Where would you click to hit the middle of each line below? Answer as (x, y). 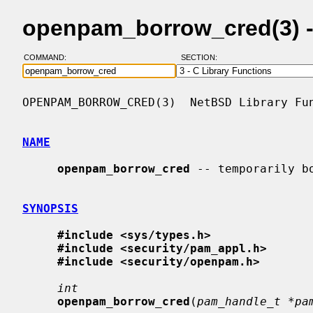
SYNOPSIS (50, 208)
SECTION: (202, 58)
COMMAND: (49, 58)
